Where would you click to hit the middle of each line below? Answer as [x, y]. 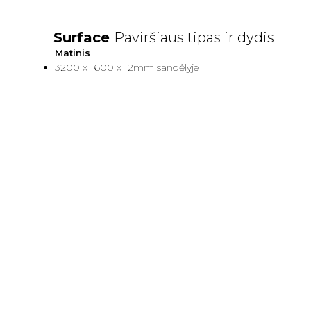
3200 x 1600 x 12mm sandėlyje [127, 67]
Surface [84, 37]
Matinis [73, 53]
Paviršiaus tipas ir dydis [194, 37]
